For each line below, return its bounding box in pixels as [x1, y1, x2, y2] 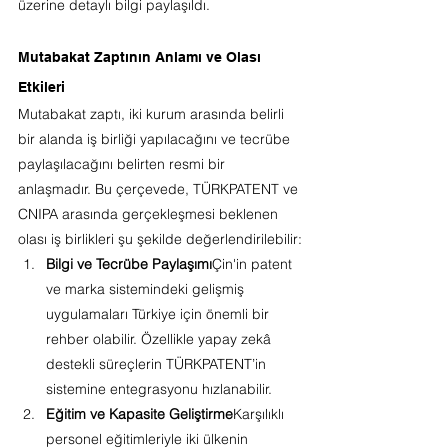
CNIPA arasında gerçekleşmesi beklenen [18, 205, 282, 224]
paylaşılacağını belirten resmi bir [18, 155, 229, 174]
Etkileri [18, 79, 65, 96]
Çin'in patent [212, 255, 296, 274]
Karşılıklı [233, 405, 288, 424]
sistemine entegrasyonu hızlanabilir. [46, 380, 272, 399]
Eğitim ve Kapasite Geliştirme [46, 405, 233, 424]
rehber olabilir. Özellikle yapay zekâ [46, 330, 275, 349]
